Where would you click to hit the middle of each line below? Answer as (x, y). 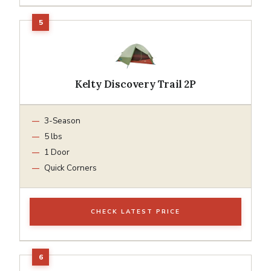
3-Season (62, 120)
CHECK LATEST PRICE (135, 211)
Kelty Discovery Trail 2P (135, 84)
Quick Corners (70, 168)
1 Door (57, 152)
